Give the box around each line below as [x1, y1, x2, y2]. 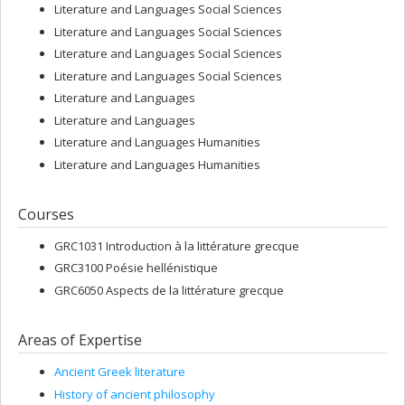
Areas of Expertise [18, 329, 142, 350]
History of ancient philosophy [54, 385, 215, 402]
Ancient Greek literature [54, 363, 185, 381]
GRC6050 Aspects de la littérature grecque [54, 281, 284, 298]
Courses [18, 203, 74, 224]
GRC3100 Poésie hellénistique [54, 259, 218, 277]
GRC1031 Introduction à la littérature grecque [54, 237, 299, 254]
